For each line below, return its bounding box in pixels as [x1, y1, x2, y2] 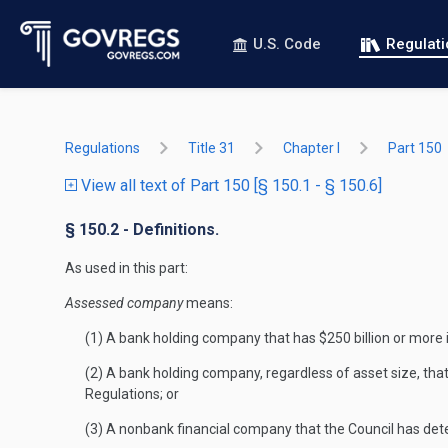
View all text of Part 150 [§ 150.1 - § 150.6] [77, 176, 382, 195]
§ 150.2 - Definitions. [65, 220, 219, 239]
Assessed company [65, 295, 183, 311]
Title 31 [188, 140, 235, 156]
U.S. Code [253, 35, 321, 53]
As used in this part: [65, 260, 188, 276]
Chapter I [283, 140, 340, 156]
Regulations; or [85, 386, 179, 402]
